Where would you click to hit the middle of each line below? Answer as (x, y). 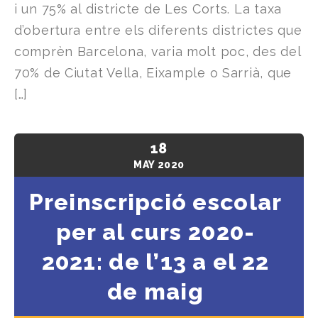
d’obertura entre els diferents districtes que (158, 31)
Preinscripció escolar (155, 202)
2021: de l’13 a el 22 (155, 262)
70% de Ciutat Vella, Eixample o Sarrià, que (153, 73)
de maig (155, 292)
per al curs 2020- (155, 232)
